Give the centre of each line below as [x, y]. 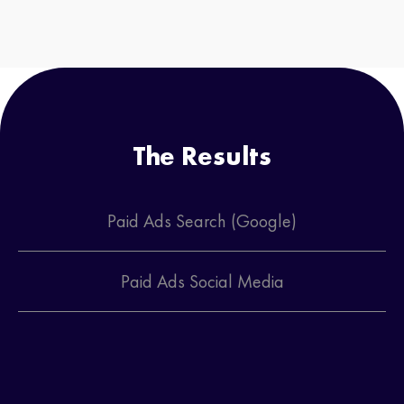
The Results [202, 157]
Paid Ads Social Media [202, 282]
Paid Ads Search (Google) [202, 221]
